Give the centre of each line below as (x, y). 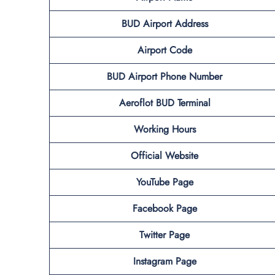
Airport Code (165, 50)
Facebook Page (165, 208)
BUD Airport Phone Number (165, 76)
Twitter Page (165, 234)
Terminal (194, 103)
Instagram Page (165, 261)
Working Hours (165, 129)
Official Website (165, 155)
